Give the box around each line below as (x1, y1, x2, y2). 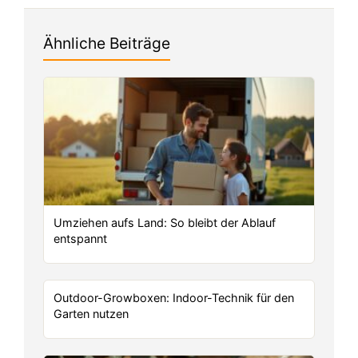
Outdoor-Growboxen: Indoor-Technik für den (54, 291, 294, 305)
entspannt (54, 232, 107, 246)
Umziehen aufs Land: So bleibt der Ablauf (54, 216, 276, 230)
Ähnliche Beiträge (43, 34, 170, 54)
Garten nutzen (54, 307, 129, 321)
